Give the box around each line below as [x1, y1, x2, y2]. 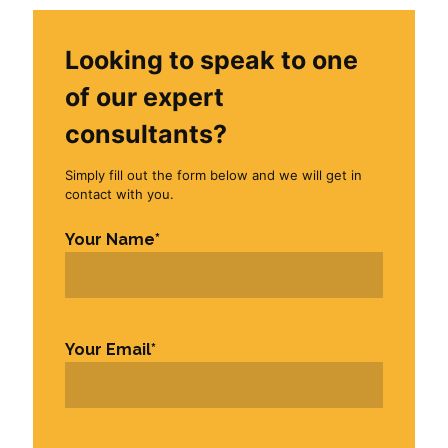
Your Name [64, 229, 155, 249]
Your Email [64, 339, 151, 359]
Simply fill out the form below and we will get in [64, 166, 362, 183]
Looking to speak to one [64, 44, 358, 75]
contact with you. [64, 185, 174, 202]
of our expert [64, 81, 224, 112]
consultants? [64, 118, 227, 149]
